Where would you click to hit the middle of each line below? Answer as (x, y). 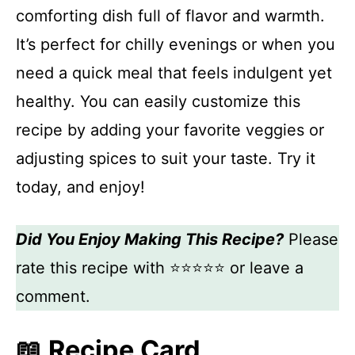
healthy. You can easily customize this (158, 101)
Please (311, 239)
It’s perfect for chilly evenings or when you (176, 44)
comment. (53, 296)
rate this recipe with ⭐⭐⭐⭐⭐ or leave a (160, 268)
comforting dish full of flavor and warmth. (170, 16)
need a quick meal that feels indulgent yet (174, 73)
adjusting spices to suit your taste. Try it (166, 158)
